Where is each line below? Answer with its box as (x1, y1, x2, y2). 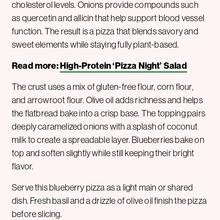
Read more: (12, 60, 60, 71)
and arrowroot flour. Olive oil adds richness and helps (12, 95, 203, 105)
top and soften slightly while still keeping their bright (12, 148, 194, 158)
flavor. (12, 161, 34, 171)
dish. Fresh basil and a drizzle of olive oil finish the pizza (12, 195, 207, 206)
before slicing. (12, 209, 62, 219)
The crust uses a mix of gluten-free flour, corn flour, (12, 82, 193, 92)
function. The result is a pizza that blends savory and (12, 26, 198, 36)
